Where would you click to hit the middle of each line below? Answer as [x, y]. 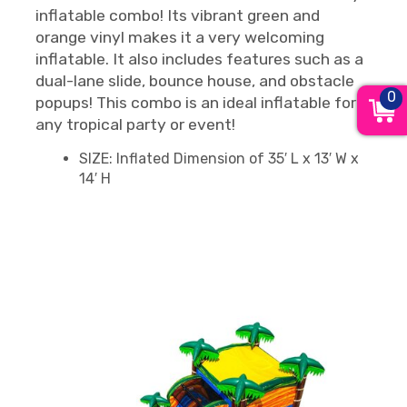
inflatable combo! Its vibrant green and [178, 15]
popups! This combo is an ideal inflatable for [196, 103]
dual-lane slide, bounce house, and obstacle [195, 81]
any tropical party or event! [135, 124]
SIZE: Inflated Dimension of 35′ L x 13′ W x [219, 159]
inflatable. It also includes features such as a [199, 59]
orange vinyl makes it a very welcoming [180, 37]
